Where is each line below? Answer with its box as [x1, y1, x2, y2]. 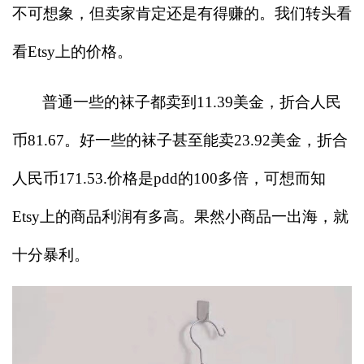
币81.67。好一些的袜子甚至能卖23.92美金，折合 [12, 131, 348, 149]
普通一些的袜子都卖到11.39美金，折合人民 [42, 93, 341, 110]
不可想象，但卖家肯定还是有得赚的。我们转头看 [12, 4, 352, 22]
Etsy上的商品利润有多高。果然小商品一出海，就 [12, 207, 349, 225]
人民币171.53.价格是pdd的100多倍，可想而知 [12, 169, 326, 187]
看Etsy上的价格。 [12, 42, 132, 60]
